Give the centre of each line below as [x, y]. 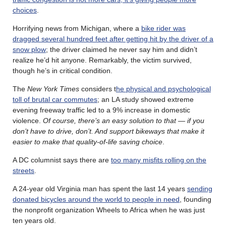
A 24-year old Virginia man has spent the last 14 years [100, 188]
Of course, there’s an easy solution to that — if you [124, 120]
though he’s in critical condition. [63, 70]
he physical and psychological [163, 89]
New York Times [53, 89]
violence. [28, 120]
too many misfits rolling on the [159, 160]
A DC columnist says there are [62, 160]
